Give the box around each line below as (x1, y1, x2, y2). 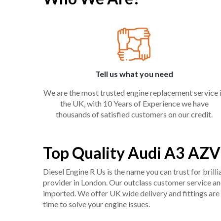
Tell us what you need (95, 69, 173, 79)
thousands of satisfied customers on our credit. (56, 110, 213, 119)
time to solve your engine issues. (43, 199, 150, 209)
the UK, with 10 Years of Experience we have (60, 99, 209, 109)
